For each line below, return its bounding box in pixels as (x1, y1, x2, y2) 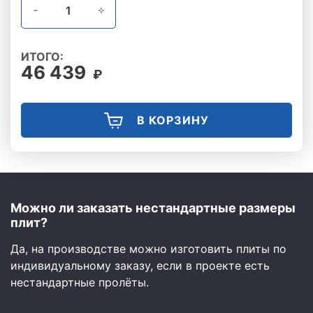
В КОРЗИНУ (137, 113, 209, 127)
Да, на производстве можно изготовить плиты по (10, 242, 286, 256)
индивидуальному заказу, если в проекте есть (10, 259, 270, 272)
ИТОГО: (21, 50, 64, 64)
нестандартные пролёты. (10, 275, 149, 289)
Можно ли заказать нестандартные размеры (10, 201, 296, 215)
